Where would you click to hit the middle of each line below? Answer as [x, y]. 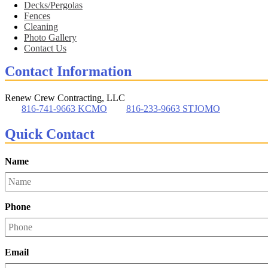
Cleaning [41, 27]
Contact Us [45, 48]
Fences [37, 16]
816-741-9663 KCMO [64, 108]
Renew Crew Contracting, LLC [65, 98]
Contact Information [68, 71]
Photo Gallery [50, 37]
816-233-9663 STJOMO [173, 108]
